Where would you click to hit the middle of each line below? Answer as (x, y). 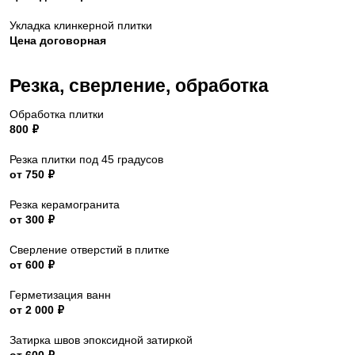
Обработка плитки (57, 115)
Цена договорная (58, 41)
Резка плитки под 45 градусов (86, 160)
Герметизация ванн (60, 295)
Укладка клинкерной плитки (81, 26)
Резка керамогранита (65, 205)
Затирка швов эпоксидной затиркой (101, 340)
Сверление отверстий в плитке (90, 250)
